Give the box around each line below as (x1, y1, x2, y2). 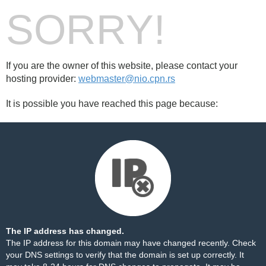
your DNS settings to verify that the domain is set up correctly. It (6, 250, 244, 259)
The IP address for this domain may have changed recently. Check (6, 238, 256, 248)
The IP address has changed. (6, 226, 124, 236)
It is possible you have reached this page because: (6, 99, 218, 109)
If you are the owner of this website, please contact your (6, 61, 237, 71)
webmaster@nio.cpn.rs (78, 74, 175, 84)
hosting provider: (6, 74, 78, 84)
